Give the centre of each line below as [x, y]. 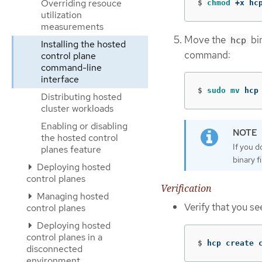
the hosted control [80, 138]
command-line [71, 68]
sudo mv [226, 91]
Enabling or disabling [84, 126]
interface [60, 79]
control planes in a [64, 237]
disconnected [54, 249]
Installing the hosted [83, 44]
